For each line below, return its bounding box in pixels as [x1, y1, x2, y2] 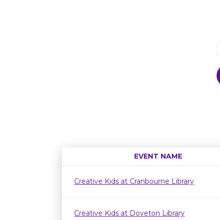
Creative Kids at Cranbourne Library [74, 177, 194, 186]
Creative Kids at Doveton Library [74, 209, 185, 218]
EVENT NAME [134, 152, 182, 161]
